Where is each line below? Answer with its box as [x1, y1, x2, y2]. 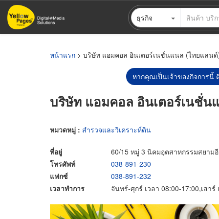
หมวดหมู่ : [50, 124, 82, 134]
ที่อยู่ [50, 146, 62, 156]
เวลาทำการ [50, 183, 85, 193]
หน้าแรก [50, 50, 75, 60]
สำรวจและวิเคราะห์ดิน [82, 124, 151, 134]
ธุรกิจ [136, 12, 153, 22]
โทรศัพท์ [50, 158, 75, 169]
